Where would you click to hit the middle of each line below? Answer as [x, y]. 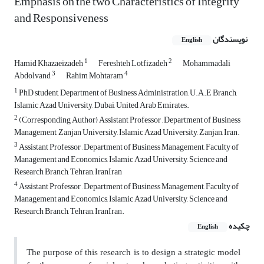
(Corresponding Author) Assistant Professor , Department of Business [129, 120]
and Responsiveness [61, 18]
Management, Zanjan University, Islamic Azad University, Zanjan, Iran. [127, 133]
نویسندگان [230, 39]
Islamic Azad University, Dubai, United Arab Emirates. [102, 105]
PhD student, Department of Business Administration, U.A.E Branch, [127, 93]
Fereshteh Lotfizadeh [133, 64]
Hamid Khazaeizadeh [49, 64]
